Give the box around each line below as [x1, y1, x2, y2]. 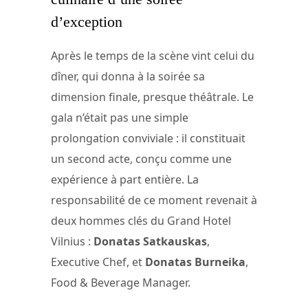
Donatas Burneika [145, 254, 245, 269]
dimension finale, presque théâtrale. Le [51, 89, 254, 104]
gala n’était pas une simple [51, 109, 188, 125]
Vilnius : [51, 233, 93, 249]
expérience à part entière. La [51, 171, 199, 187]
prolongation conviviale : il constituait [51, 130, 245, 146]
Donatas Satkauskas [93, 233, 207, 249]
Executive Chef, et [51, 254, 145, 269]
